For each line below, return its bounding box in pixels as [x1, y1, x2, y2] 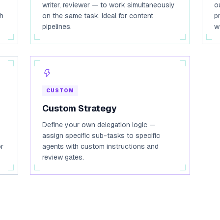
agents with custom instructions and [42, 142, 159, 151]
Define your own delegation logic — [42, 120, 156, 129]
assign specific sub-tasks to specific [42, 131, 161, 140]
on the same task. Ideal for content [42, 11, 154, 20]
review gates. [42, 153, 84, 162]
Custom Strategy [42, 103, 117, 114]
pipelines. [42, 22, 72, 31]
